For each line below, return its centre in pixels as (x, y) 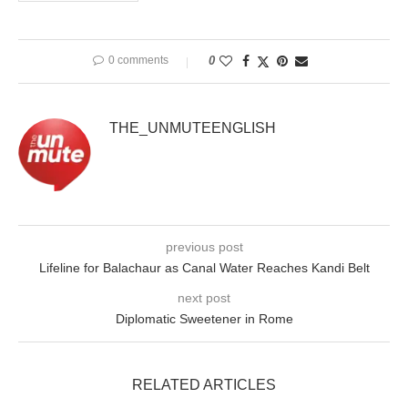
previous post (204, 247)
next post (204, 298)
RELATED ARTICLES (204, 385)
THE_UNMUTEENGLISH (193, 128)
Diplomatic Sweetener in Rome (204, 319)
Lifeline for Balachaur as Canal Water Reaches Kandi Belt (204, 268)
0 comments (138, 61)
